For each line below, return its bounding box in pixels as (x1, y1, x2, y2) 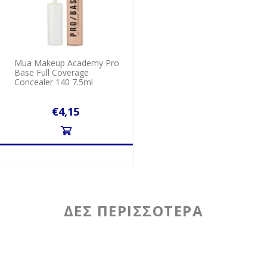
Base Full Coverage (14, 67, 89, 79)
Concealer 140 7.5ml (14, 76, 94, 88)
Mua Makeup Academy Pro (14, 57, 120, 69)
